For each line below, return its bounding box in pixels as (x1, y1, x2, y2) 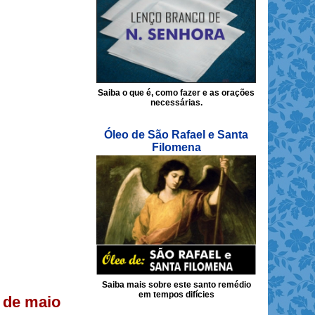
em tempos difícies (138, 289, 214, 300)
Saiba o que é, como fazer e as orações (98, 87, 255, 98)
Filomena (151, 141, 201, 153)
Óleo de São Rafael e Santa (104, 128, 248, 141)
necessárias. (150, 97, 202, 108)
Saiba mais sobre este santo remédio (101, 279, 251, 290)
